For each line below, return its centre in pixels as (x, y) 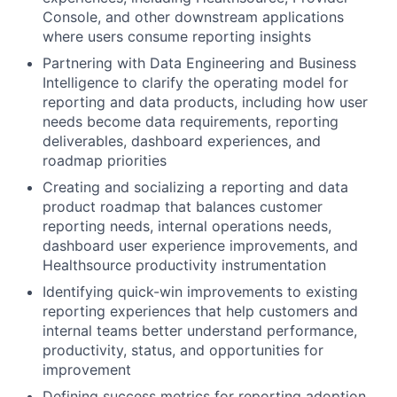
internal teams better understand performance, (200, 331)
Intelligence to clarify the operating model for (195, 82)
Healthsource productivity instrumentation (184, 265)
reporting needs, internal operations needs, (187, 226)
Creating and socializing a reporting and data (195, 187)
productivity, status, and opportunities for (183, 350)
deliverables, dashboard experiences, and (182, 141)
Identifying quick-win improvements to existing (200, 292)
